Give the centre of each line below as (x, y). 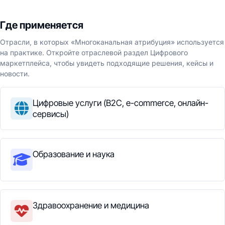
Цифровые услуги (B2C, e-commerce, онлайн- (121, 103)
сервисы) (51, 114)
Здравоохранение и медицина (91, 205)
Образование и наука (74, 154)
